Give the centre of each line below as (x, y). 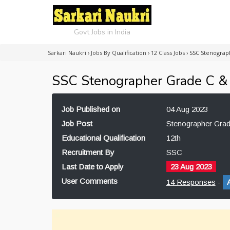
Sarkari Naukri (67, 53)
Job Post (77, 123)
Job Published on (91, 109)
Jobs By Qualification (119, 53)
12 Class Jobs (168, 53)
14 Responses (191, 182)
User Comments (90, 181)
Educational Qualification (103, 138)
